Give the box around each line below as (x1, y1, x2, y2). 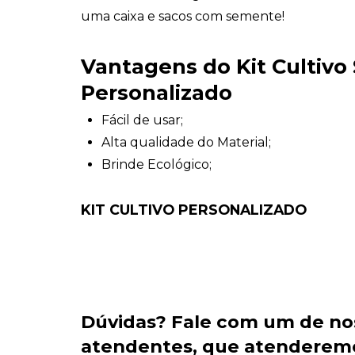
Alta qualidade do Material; (101, 134, 272, 150)
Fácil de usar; (101, 112, 184, 128)
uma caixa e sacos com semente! (81, 8, 284, 24)
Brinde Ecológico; (101, 156, 212, 172)
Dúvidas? (81, 311, 171, 334)
